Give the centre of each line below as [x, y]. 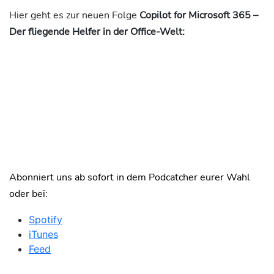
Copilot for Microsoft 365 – [198, 15]
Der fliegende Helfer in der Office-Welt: [97, 32]
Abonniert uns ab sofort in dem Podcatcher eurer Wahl [130, 178]
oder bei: [28, 194]
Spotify [46, 220]
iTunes [43, 235]
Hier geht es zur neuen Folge [73, 15]
